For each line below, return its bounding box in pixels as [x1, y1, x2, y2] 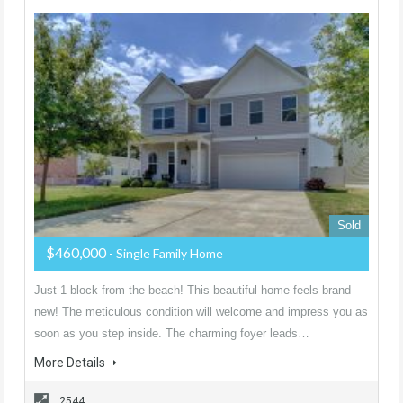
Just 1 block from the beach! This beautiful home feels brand [34, 283, 351, 297]
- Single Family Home [109, 246, 223, 261]
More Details [34, 355, 108, 370]
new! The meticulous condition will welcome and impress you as [34, 305, 368, 318]
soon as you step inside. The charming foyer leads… [34, 327, 309, 340]
